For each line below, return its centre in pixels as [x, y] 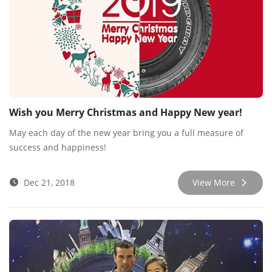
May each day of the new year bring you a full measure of [126, 133]
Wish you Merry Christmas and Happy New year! [126, 113]
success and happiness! [58, 148]
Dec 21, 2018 [49, 183]
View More [214, 183]
